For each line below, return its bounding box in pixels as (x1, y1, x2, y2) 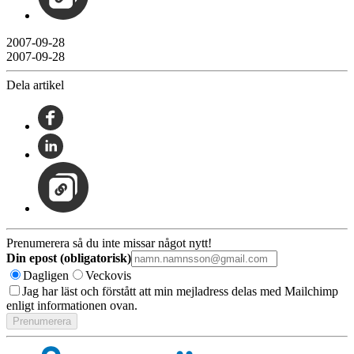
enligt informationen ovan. (6, 298, 137, 312)
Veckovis (85, 268, 131, 282)
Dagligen (23, 268, 69, 282)
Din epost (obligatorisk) (6, 250, 131, 265)
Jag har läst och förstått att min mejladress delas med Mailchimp (22, 284, 338, 298)
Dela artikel (6, 77, 64, 92)
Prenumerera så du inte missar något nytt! (6, 235, 212, 250)
